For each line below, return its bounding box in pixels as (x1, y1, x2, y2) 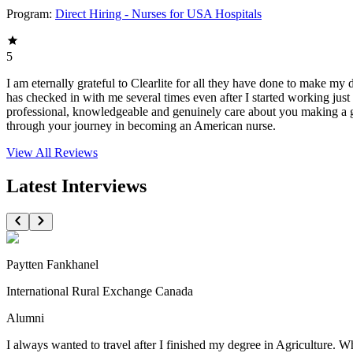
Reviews (54, 146, 98, 160)
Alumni (6, 310, 44, 325)
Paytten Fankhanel (6, 257, 98, 271)
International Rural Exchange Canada (6, 284, 193, 298)
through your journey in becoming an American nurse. (6, 119, 276, 133)
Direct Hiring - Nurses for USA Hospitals (55, 7, 262, 21)
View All (6, 146, 54, 160)
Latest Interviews (6, 176, 147, 197)
